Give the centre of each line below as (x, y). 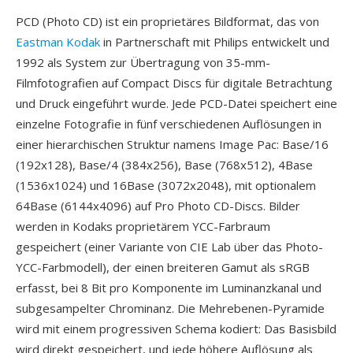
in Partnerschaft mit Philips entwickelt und (215, 42)
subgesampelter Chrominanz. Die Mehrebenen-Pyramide (170, 308)
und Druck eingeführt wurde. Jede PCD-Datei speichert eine (176, 103)
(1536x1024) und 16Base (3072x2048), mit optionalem (166, 185)
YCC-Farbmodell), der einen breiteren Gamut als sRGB (163, 267)
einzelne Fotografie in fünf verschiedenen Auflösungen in (169, 124)
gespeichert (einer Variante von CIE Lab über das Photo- (169, 247)
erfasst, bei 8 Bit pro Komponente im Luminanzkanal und (169, 288)
